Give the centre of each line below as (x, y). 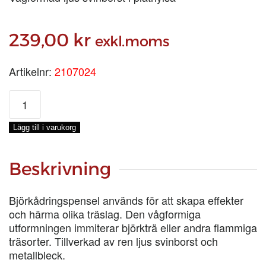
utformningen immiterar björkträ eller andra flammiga (133, 227)
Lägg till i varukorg (45, 127)
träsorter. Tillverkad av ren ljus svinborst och (113, 241)
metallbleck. (37, 255)
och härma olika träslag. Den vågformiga (105, 214)
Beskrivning (60, 169)
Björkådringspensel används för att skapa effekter (126, 200)
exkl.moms (132, 41)
